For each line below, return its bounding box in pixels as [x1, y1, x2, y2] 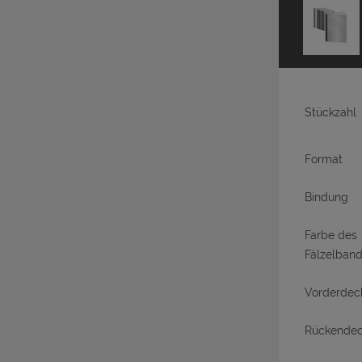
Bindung [305, 191, 348, 204]
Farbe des [305, 229, 357, 242]
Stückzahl [305, 106, 356, 120]
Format [305, 153, 343, 166]
